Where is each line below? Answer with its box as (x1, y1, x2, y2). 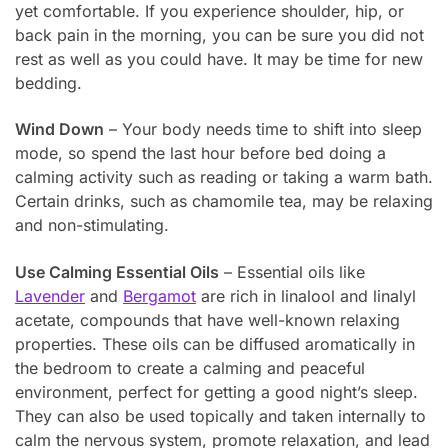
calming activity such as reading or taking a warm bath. (15, 167, 433, 188)
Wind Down (15, 119, 104, 140)
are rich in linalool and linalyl (196, 286, 416, 307)
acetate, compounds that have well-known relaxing (15, 310, 400, 331)
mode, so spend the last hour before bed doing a (15, 143, 386, 164)
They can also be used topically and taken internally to (15, 406, 426, 427)
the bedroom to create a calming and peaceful (15, 358, 365, 379)
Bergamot (123, 286, 196, 307)
